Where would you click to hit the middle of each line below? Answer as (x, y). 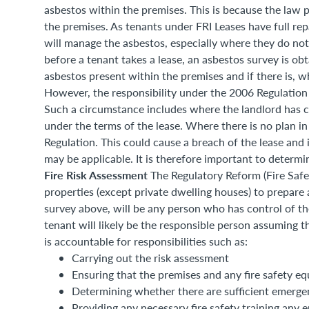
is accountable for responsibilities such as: (146, 241)
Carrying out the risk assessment (150, 258)
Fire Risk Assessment (97, 175)
